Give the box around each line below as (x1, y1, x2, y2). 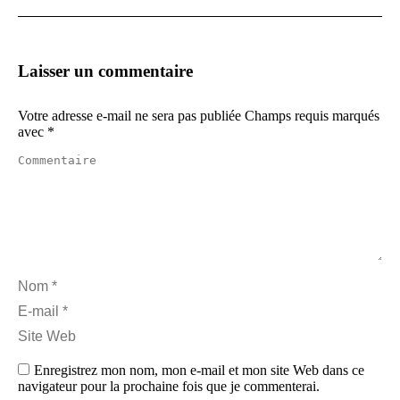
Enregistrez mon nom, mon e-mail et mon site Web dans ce (34, 362, 364, 378)
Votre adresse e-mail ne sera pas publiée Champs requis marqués (18, 108, 379, 123)
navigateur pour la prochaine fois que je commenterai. (18, 379, 320, 394)
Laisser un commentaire (18, 62, 193, 80)
